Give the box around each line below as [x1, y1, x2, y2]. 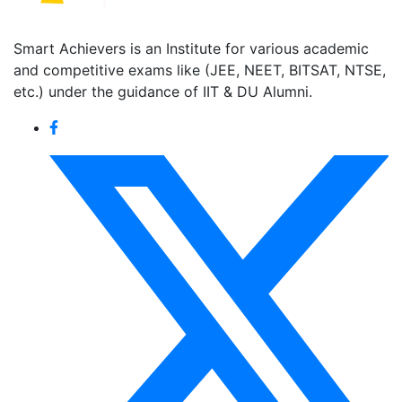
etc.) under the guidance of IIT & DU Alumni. [13, 83, 312, 100]
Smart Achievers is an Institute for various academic [13, 39, 369, 57]
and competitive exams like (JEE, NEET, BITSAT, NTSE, [13, 61, 386, 79]
